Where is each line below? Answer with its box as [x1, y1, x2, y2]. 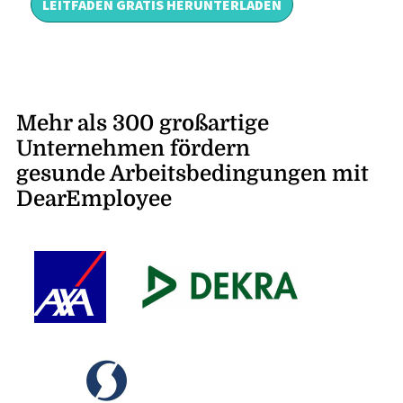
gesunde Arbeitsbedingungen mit [15, 161, 369, 187]
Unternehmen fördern [15, 136, 250, 162]
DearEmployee [15, 186, 172, 212]
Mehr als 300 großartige [15, 111, 269, 137]
